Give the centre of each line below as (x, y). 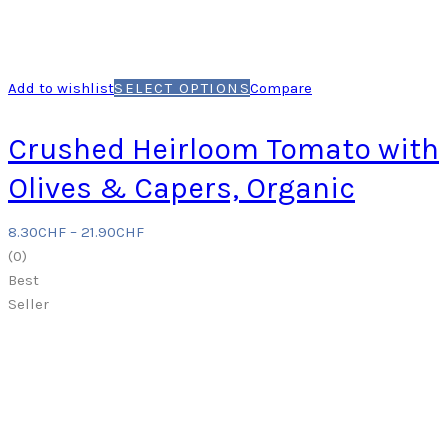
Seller (28, 304)
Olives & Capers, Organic (181, 188)
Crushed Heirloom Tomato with (223, 149)
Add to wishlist (61, 88)
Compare (281, 88)
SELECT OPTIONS (182, 88)
